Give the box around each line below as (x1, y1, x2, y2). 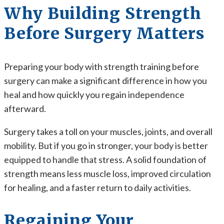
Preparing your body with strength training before (4, 61, 199, 72)
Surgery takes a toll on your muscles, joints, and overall (4, 126, 212, 137)
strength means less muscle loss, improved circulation (4, 168, 211, 179)
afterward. (4, 103, 46, 114)
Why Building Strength (4, 3, 202, 23)
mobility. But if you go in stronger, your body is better (4, 140, 208, 151)
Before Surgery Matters (4, 23, 205, 43)
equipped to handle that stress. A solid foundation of (4, 154, 206, 165)
